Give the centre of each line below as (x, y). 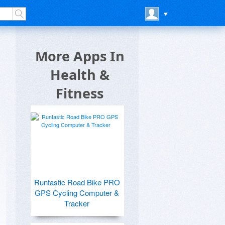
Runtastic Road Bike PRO (77, 182)
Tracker (77, 203)
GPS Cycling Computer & (77, 193)
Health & (80, 75)
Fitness (80, 93)
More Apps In (80, 56)
